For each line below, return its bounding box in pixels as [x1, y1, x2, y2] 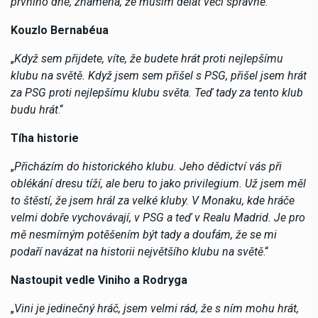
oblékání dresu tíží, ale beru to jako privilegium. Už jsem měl [11, 176, 306, 190]
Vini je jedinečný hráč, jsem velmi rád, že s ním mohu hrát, [14, 301, 299, 315]
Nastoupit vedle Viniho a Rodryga [11, 273, 187, 287]
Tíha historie [11, 131, 79, 145]
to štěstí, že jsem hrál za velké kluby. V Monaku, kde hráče [11, 193, 295, 207]
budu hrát [11, 102, 58, 116]
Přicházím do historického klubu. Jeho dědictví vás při [14, 159, 282, 173]
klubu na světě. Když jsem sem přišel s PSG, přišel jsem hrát [11, 68, 307, 82]
